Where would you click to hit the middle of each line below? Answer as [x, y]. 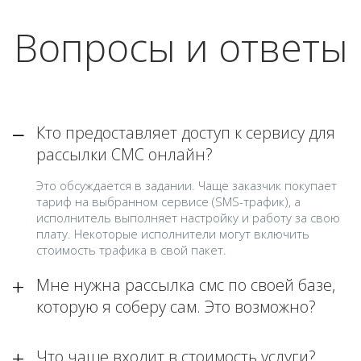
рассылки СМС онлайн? [124, 154]
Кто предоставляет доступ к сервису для [186, 133]
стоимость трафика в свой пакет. [131, 250]
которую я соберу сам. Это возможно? [176, 307]
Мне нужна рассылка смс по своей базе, [186, 285]
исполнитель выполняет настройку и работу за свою [188, 218]
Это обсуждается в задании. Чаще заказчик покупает [187, 185]
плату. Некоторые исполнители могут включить [173, 234]
